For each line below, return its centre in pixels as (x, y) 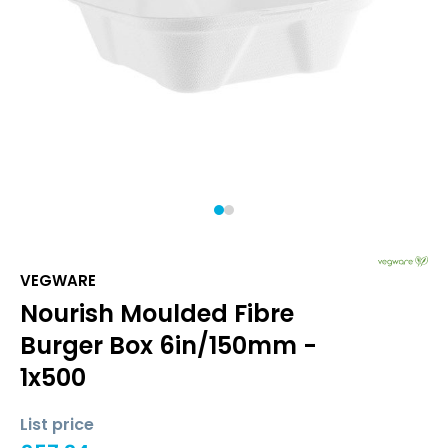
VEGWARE (58, 280)
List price (57, 424)
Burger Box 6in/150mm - (168, 345)
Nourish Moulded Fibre (157, 313)
